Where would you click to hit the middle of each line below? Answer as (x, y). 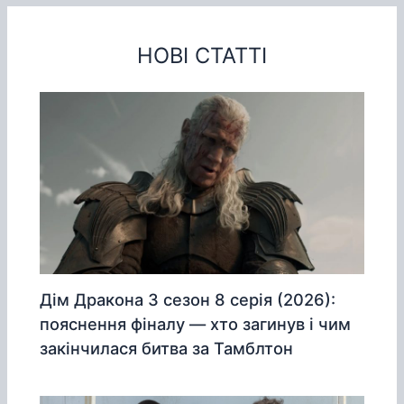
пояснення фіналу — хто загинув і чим (196, 323)
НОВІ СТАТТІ (202, 56)
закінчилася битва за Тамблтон (167, 348)
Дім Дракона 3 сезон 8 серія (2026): (188, 299)
